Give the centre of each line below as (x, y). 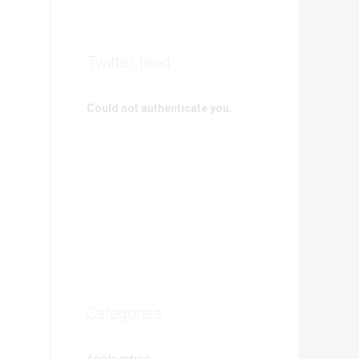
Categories (124, 313)
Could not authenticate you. (159, 108)
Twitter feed (128, 63)
